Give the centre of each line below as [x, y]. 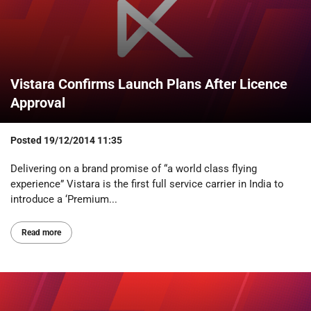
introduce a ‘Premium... [64, 199]
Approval [38, 102]
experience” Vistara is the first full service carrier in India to [147, 184]
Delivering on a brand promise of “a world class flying [134, 168]
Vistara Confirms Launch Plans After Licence [149, 84]
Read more [41, 232]
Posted [27, 140]
